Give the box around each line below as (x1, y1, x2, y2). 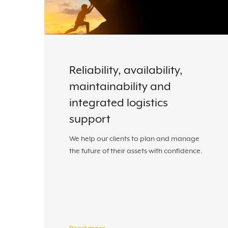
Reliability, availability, (69, 64, 183, 76)
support (69, 112, 110, 125)
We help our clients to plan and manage (69, 134, 199, 142)
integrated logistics (69, 96, 168, 109)
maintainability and (69, 80, 171, 93)
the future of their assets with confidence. (69, 147, 203, 155)
